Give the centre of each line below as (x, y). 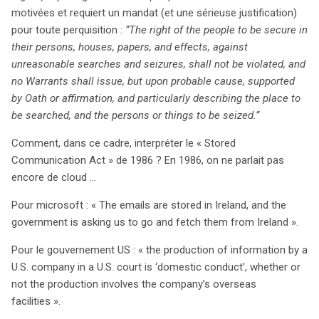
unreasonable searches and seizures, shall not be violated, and (158, 64)
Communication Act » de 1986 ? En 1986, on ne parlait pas (148, 161)
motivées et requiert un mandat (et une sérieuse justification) (154, 13)
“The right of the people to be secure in (216, 30)
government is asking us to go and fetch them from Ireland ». (155, 223)
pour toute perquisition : (68, 30)
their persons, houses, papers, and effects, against (130, 47)
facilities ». (36, 302)
